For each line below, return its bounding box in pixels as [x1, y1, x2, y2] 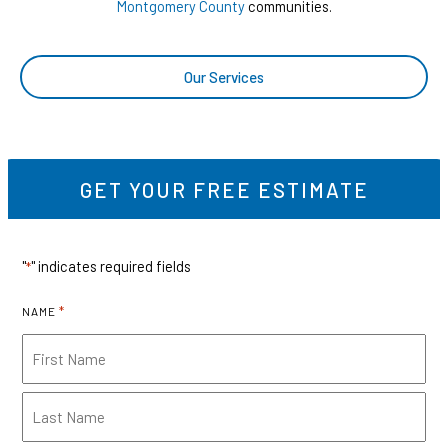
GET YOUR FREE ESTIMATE [79, 178, 369, 203]
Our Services [184, 68, 264, 87]
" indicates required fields [31, 257, 191, 276]
